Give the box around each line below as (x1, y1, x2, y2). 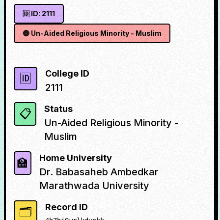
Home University (39, 153, 112, 163)
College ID (45, 68, 89, 79)
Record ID (45, 202, 88, 212)
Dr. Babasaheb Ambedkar (39, 166, 159, 178)
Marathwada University (39, 180, 149, 192)
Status (44, 104, 73, 114)
